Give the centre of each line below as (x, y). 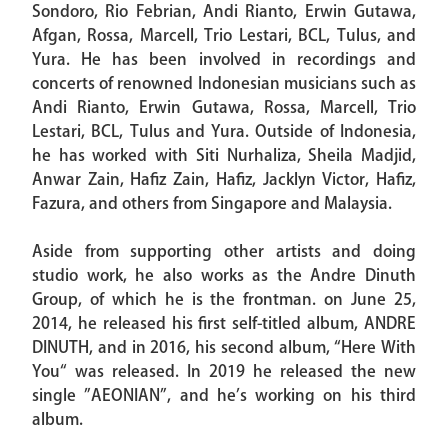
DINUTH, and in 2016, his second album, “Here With (224, 347)
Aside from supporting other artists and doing (224, 251)
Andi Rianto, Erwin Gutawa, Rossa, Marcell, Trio (224, 107)
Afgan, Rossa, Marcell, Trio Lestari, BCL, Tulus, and (224, 35)
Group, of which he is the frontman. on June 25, (224, 299)
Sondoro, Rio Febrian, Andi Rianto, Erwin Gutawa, (224, 11)
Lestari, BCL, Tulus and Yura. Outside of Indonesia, (224, 131)
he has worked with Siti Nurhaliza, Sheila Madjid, (224, 155)
